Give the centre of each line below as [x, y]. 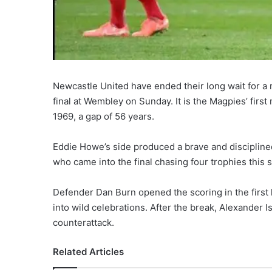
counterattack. [83, 223]
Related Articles [88, 252]
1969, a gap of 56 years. [104, 117]
